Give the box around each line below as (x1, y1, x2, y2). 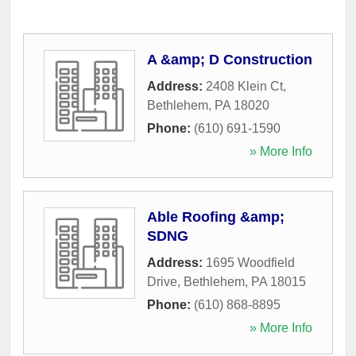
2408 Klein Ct (206, 79, 283, 93)
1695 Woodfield (206, 255, 295, 269)
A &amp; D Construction (147, 51, 312, 68)
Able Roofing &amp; (147, 208, 284, 225)
